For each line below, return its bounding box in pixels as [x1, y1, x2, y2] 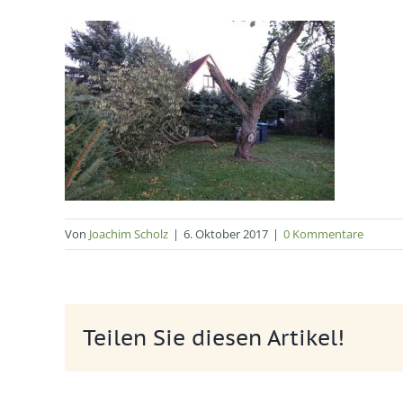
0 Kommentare [283, 226, 363, 243]
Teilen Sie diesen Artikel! [83, 323, 345, 352]
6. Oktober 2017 [184, 226, 268, 243]
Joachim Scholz [89, 226, 168, 243]
